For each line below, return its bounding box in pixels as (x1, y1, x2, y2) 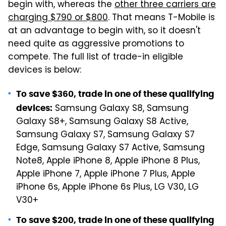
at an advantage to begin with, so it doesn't (8, 24, 201, 39)
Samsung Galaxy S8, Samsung (52, 102, 189, 117)
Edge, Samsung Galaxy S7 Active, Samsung (16, 141, 205, 156)
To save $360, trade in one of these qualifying (16, 88, 214, 100)
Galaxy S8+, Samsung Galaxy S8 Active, (16, 115, 188, 130)
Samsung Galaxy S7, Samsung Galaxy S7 (16, 128, 195, 143)
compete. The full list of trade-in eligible (8, 50, 183, 65)
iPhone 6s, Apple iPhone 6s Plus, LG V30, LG (16, 181, 199, 195)
